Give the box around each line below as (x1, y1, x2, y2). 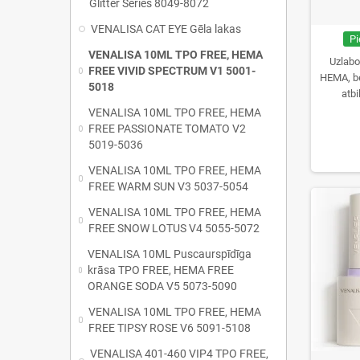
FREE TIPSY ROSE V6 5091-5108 (88, 321, 252, 334)
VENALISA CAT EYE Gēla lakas (91, 22, 241, 35)
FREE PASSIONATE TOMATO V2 (88, 122, 246, 135)
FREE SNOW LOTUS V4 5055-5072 (88, 222, 260, 235)
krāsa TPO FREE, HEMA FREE (88, 264, 235, 276)
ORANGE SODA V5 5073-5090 (88, 280, 238, 292)
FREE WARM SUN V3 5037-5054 (88, 180, 249, 193)
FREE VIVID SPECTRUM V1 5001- (88, 64, 256, 77)
